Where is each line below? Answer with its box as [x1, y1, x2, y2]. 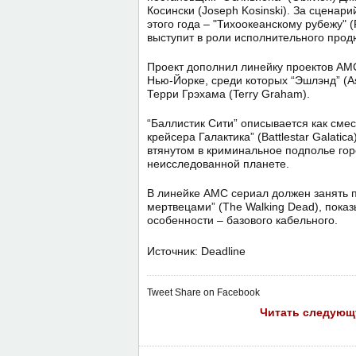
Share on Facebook [175, 287, 260, 298]
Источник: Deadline [147, 245, 246, 257]
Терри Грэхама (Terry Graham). [147, 87, 310, 100]
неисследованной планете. [147, 157, 289, 170]
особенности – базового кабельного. [147, 214, 338, 226]
